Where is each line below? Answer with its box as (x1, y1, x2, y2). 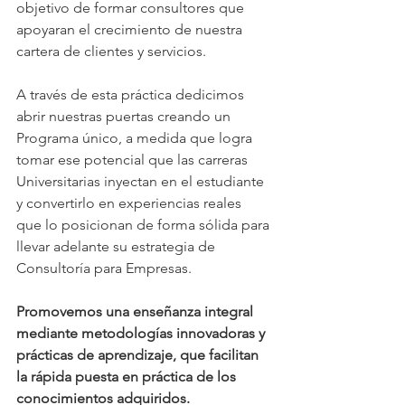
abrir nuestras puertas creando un (16, 107, 234, 125)
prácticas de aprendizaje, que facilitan (16, 345, 262, 363)
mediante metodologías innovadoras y (16, 324, 268, 342)
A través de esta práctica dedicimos (16, 85, 248, 103)
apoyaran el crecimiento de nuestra (16, 20, 246, 38)
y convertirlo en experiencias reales (16, 193, 245, 212)
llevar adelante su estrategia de (16, 237, 219, 255)
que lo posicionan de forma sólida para (16, 215, 273, 233)
